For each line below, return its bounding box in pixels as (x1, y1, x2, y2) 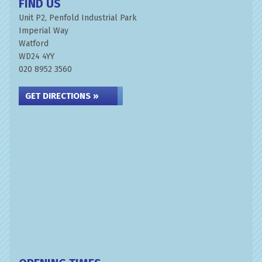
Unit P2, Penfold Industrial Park (19, 13, 137, 23)
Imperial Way (19, 26, 68, 36)
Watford (19, 39, 49, 49)
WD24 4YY (19, 51, 54, 61)
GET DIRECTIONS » (25, 91, 99, 101)
